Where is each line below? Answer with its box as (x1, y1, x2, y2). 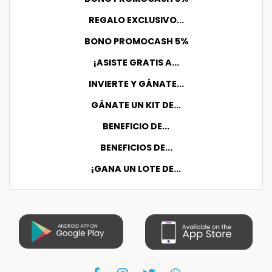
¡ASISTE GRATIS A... (93, 56, 179, 69)
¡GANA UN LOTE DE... (91, 162, 181, 175)
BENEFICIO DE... (103, 120, 169, 132)
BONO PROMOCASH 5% (84, 35, 188, 47)
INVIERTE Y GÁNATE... (88, 77, 184, 90)
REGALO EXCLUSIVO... (88, 13, 184, 26)
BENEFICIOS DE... (100, 141, 172, 154)
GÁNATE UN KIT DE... (91, 98, 181, 111)
